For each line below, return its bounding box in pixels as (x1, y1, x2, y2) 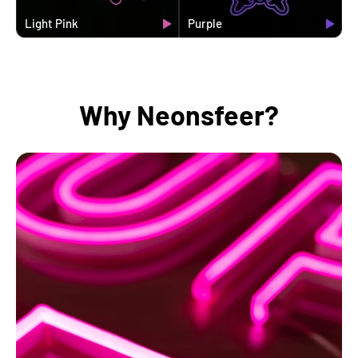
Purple (188, 16, 222, 31)
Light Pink (25, 16, 78, 31)
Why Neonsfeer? (79, 98, 279, 132)
